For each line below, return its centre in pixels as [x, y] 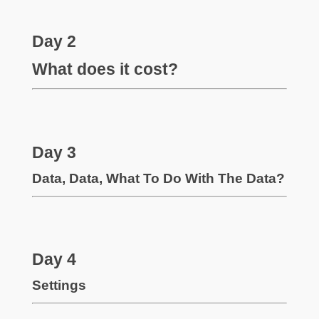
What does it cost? [105, 69]
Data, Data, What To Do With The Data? [158, 178]
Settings [59, 286]
